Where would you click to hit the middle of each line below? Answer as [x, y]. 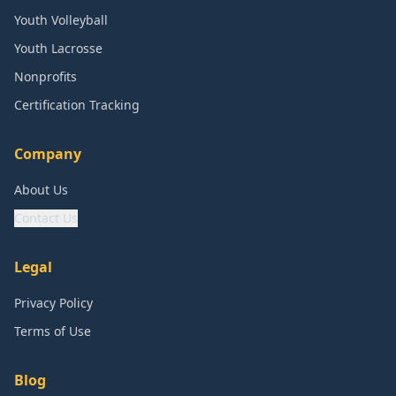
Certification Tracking [77, 105]
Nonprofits [46, 76]
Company [48, 154]
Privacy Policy [53, 303]
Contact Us [46, 218]
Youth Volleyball [61, 20]
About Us [41, 190]
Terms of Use [53, 331]
